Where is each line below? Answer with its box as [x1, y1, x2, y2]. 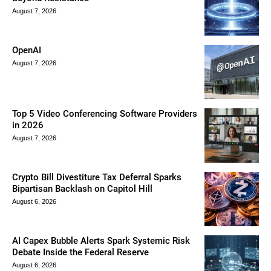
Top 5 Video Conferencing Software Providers [12, 108, 197, 119]
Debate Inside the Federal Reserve [12, 246, 149, 258]
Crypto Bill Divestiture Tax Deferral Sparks [12, 171, 181, 183]
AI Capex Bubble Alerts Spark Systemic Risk [12, 235, 190, 246]
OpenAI [12, 44, 41, 56]
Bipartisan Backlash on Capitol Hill [12, 183, 152, 194]
